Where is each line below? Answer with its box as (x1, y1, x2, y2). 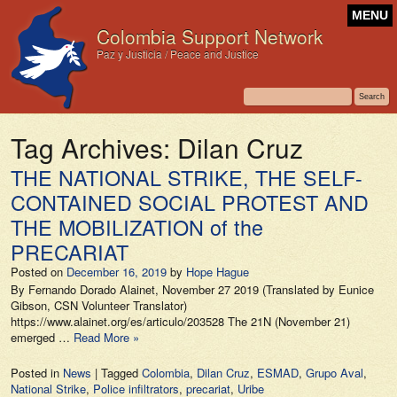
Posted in (11, 364, 63, 381)
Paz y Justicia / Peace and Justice (97, 46, 259, 61)
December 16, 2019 (66, 263, 167, 280)
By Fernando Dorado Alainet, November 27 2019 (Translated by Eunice (11, 281, 374, 298)
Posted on (11, 263, 63, 280)
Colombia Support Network (97, 23, 323, 50)
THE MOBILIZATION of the (11, 212, 263, 242)
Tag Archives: (11, 128, 177, 166)
